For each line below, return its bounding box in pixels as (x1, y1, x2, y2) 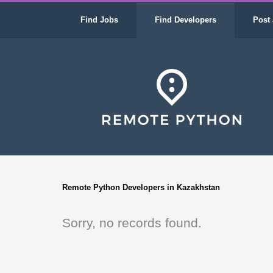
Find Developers (155, 15, 216, 24)
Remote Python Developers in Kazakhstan (62, 183, 220, 192)
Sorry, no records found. (62, 216, 202, 230)
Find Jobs (80, 15, 118, 24)
